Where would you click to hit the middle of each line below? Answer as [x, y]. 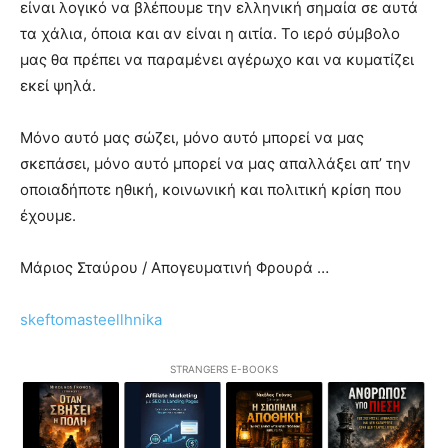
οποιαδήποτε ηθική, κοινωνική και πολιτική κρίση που [211, 189]
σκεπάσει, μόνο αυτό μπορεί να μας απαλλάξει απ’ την [215, 163]
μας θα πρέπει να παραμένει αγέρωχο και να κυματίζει [217, 59]
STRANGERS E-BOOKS [224, 368]
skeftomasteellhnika [91, 319]
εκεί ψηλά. [58, 85]
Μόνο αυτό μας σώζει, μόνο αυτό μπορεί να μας [192, 137]
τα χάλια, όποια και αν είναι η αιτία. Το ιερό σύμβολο [210, 33]
